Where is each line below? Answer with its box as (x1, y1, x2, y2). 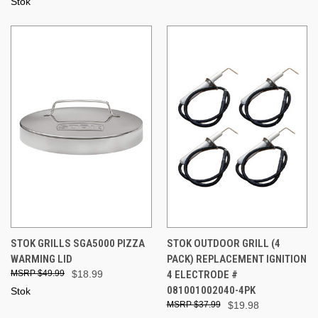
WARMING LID (11, 252, 72, 265)
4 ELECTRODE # (166, 268, 238, 281)
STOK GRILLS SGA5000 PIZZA (11, 236, 145, 250)
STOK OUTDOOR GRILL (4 (166, 236, 280, 250)
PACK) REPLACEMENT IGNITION (166, 252, 307, 265)
